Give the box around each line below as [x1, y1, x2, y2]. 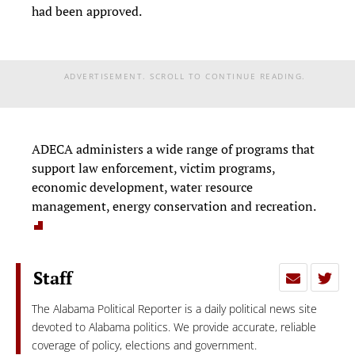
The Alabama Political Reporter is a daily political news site [32, 300, 318, 316]
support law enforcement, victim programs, [32, 158, 275, 177]
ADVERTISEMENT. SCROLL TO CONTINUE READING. [63, 70, 306, 82]
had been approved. [32, 2, 142, 20]
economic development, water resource [32, 177, 253, 196]
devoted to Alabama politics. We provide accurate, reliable [32, 319, 317, 334]
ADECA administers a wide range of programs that [32, 139, 315, 158]
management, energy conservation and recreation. [32, 197, 316, 215]
